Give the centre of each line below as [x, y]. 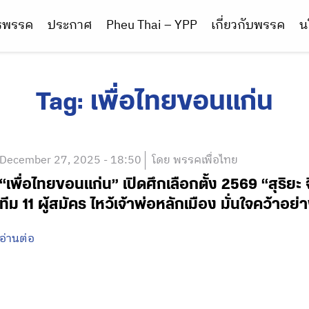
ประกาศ [70, 26]
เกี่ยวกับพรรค [248, 26]
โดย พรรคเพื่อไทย [195, 160]
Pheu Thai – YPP [152, 26]
